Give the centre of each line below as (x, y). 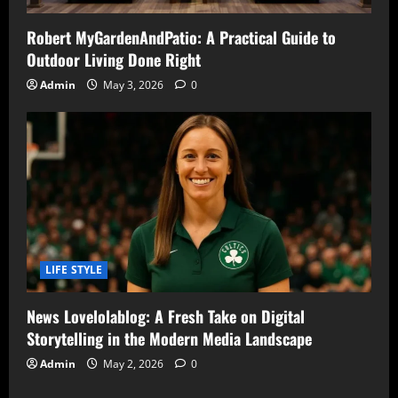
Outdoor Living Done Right (114, 59)
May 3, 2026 (133, 84)
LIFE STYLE (74, 270)
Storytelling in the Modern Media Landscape (169, 339)
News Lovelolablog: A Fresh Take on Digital (166, 317)
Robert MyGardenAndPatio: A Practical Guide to (181, 37)
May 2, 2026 (133, 364)
